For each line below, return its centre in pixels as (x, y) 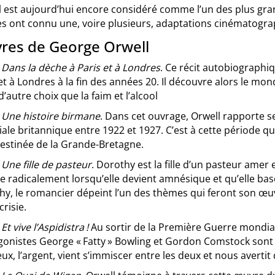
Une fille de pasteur (46, 165)
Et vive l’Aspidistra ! (46, 227)
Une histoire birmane (51, 116)
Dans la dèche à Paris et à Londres (81, 68)
